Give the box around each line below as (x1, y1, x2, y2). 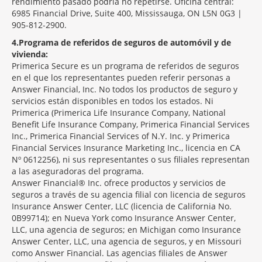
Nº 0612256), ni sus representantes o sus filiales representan (12, 154, 250, 165)
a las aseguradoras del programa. (12, 166, 144, 177)
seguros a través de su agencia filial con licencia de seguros (12, 189, 246, 200)
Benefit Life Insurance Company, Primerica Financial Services (12, 119, 250, 130)
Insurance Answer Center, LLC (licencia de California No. (12, 201, 232, 212)
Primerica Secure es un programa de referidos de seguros (12, 60, 239, 71)
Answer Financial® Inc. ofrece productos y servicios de (12, 177, 226, 188)
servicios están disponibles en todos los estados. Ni (12, 95, 213, 106)
